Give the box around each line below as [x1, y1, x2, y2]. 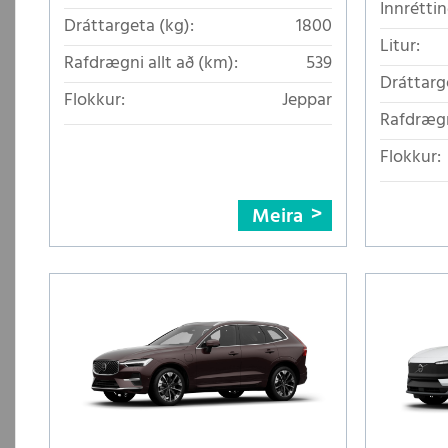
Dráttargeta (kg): [64, 12, 194, 42]
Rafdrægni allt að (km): [64, 49, 238, 79]
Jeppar [282, 86, 332, 116]
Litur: [380, 32, 420, 62]
